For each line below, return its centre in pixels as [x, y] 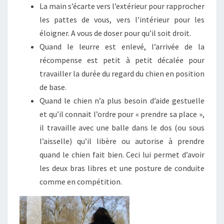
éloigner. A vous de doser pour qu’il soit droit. [115, 33]
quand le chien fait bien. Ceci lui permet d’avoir [122, 154]
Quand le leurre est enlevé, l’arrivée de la [122, 46]
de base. [53, 87]
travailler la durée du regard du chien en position [122, 73]
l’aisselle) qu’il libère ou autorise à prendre [122, 141]
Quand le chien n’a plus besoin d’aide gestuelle [122, 100]
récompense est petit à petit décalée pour [122, 60]
